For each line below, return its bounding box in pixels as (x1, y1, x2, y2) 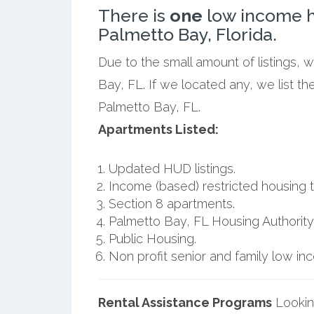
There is (97, 4, 170, 26)
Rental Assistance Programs (97, 294, 272, 310)
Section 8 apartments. (108, 196, 235, 211)
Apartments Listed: (97, 121, 219, 137)
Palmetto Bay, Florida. (97, 23, 277, 45)
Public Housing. (108, 231, 196, 246)
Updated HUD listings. (108, 161, 235, 176)
